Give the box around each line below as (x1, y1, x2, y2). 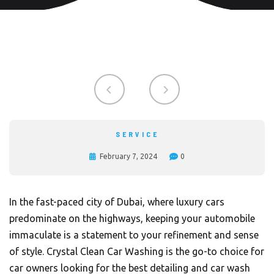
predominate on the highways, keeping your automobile (9, 213, 255, 224)
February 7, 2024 (100, 152, 157, 160)
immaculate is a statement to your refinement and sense (9, 229, 259, 240)
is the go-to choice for (163, 246, 264, 257)
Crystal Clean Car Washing (46, 246, 163, 257)
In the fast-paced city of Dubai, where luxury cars (9, 196, 224, 207)
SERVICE (115, 130, 159, 138)
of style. (9, 246, 46, 257)
